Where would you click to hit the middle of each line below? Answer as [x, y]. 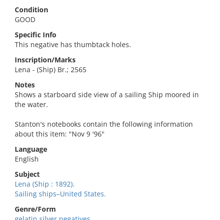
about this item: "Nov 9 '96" [60, 134]
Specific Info [36, 35]
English [27, 159]
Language [31, 149]
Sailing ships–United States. [60, 194]
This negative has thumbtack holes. [73, 44]
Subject [27, 174]
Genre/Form [35, 209]
